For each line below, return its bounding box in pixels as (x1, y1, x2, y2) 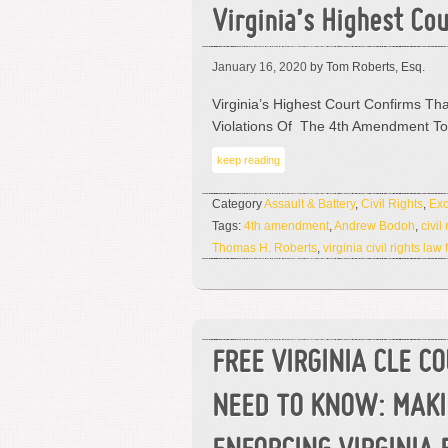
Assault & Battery (264, 197, 355, 211)
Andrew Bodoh (334, 219, 415, 233)
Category (212, 197, 264, 211)
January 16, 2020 (212, 60, 307, 74)
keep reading (217, 154, 280, 166)
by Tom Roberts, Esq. (307, 60, 425, 74)
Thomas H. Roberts (212, 241, 317, 255)
